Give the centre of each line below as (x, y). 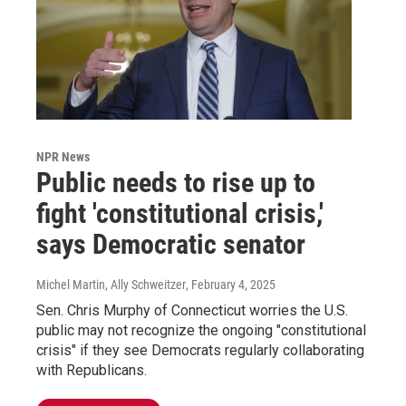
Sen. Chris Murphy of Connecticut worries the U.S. (192, 310)
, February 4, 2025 (231, 284)
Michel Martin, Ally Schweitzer (111, 284)
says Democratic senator (171, 244)
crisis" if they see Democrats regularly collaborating (200, 350)
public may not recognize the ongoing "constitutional (201, 330)
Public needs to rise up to (176, 182)
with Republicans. (92, 370)
